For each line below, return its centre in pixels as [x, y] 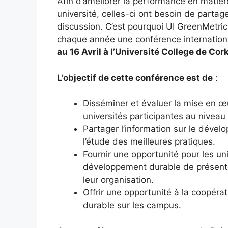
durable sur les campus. [132, 205]
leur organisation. [118, 180]
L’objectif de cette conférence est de [135, 78]
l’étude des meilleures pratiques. [149, 142]
